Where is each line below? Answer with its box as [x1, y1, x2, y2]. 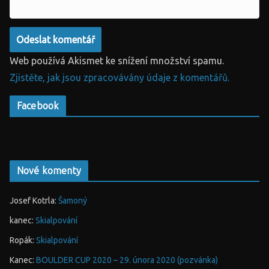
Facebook [17, 100, 59, 112]
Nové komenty [17, 165, 81, 177]
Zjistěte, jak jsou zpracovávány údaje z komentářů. [10, 72, 229, 83]
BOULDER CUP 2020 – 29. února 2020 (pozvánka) [36, 255, 218, 265]
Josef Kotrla [10, 196, 55, 206]
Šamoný [58, 196, 87, 206]
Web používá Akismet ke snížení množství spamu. [10, 55, 224, 67]
